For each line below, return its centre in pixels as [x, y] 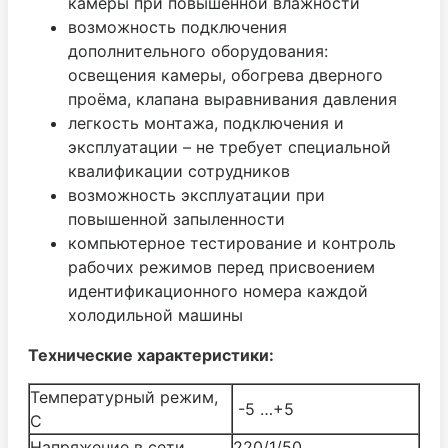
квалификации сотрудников [179, 170]
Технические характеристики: [151, 354]
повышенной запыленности [176, 218]
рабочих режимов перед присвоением [221, 266]
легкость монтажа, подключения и [206, 122]
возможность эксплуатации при [196, 194]
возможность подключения [177, 26]
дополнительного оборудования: [198, 50]
